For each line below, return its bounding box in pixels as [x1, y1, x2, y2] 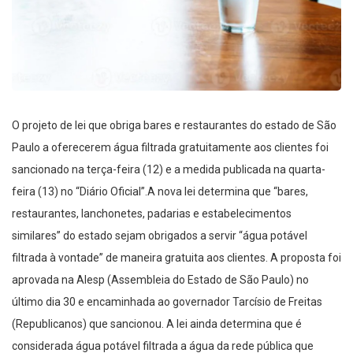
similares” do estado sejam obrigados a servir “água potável [12, 229, 307, 243]
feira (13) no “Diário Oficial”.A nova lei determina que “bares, [12, 185, 308, 199]
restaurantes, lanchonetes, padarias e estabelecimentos [12, 207, 292, 221]
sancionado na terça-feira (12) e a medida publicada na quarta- [12, 163, 325, 176]
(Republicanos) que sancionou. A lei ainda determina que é [12, 318, 302, 331]
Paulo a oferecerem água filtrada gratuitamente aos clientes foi [12, 141, 329, 154]
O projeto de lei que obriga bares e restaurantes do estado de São [12, 119, 336, 132]
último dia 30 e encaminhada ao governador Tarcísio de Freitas [12, 295, 322, 309]
